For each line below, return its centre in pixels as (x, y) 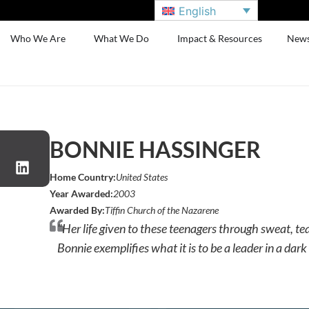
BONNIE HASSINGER (156, 149)
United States (142, 177)
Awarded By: (78, 210)
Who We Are (38, 38)
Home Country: (83, 177)
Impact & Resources (220, 38)
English (198, 11)
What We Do (122, 38)
